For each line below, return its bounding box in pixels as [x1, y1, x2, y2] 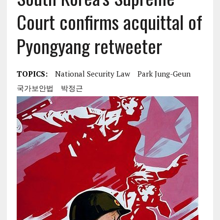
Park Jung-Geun [137, 68, 191, 79]
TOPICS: [16, 68, 48, 79]
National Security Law [55, 68, 130, 79]
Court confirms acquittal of [16, 7, 202, 35]
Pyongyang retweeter [16, 31, 162, 59]
